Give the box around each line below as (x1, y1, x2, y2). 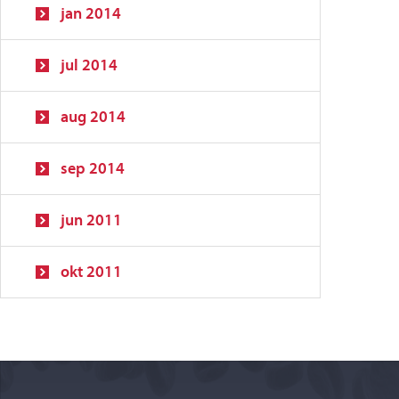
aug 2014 (61, 106, 126, 126)
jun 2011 (61, 209, 122, 230)
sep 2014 (61, 158, 125, 178)
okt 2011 (61, 261, 122, 281)
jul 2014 (61, 54, 118, 75)
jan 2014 (61, 3, 121, 23)
